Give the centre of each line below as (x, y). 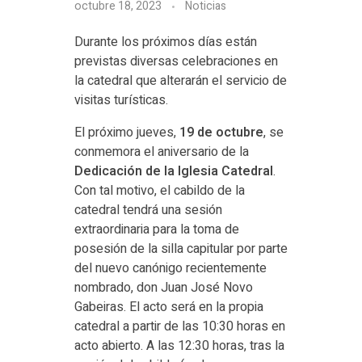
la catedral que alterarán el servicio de (180, 81)
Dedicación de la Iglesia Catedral (173, 172)
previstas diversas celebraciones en (176, 62)
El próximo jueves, (126, 133)
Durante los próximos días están (165, 42)
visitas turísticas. (121, 101)
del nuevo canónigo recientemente (170, 269)
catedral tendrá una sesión (148, 210)
